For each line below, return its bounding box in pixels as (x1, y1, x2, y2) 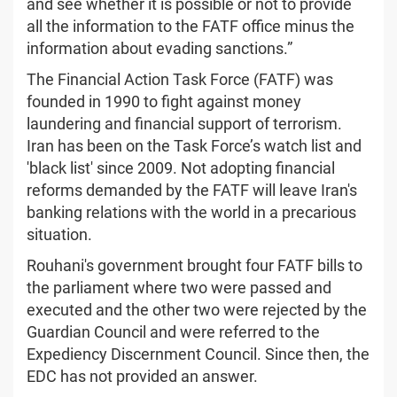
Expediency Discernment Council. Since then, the (27, 344, 370, 363)
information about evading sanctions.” (27, 38, 292, 58)
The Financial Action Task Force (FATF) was (27, 69, 333, 89)
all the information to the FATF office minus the (27, 16, 354, 35)
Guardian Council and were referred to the (27, 322, 320, 341)
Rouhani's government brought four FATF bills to (27, 255, 362, 275)
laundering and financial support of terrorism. (27, 113, 342, 133)
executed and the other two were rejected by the (27, 300, 367, 319)
